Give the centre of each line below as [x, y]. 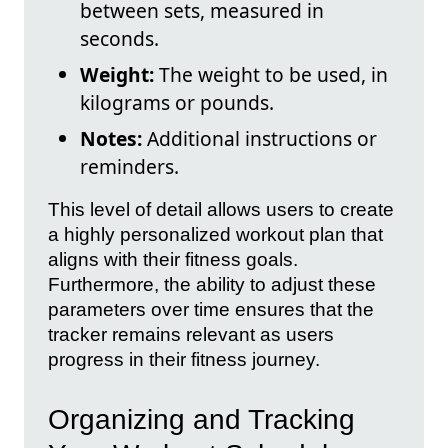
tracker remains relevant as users [191, 334]
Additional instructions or [259, 138]
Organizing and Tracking [201, 419]
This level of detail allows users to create [221, 209]
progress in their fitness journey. [184, 359]
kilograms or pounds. [177, 102]
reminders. [129, 166]
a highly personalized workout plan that [215, 234]
